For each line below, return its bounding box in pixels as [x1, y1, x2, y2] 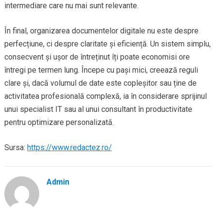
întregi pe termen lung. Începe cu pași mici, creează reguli [4, 65, 198, 75]
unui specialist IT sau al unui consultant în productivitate [4, 104, 192, 114]
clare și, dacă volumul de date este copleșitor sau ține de [4, 78, 197, 88]
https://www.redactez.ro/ [27, 142, 112, 152]
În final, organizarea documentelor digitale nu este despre [4, 26, 199, 35]
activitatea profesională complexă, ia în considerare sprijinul [4, 91, 207, 101]
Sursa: [4, 142, 27, 152]
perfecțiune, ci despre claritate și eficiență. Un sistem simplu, [4, 39, 211, 48]
